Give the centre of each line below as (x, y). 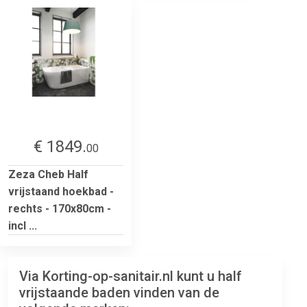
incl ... (23, 225)
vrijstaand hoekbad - (61, 191)
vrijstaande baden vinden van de (119, 292)
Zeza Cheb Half (48, 174)
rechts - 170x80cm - (60, 208)
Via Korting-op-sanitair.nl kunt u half (131, 276)
